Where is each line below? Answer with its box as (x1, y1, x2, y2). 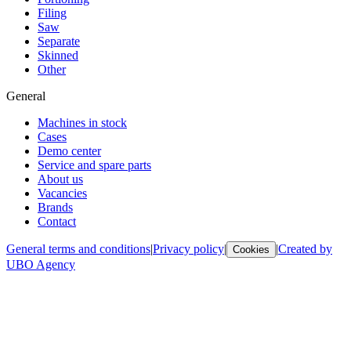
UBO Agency (6, 258, 75, 272)
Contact (38, 215, 76, 229)
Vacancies (38, 186, 87, 201)
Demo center (38, 144, 101, 158)
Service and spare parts (38, 158, 151, 172)
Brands (38, 201, 73, 215)
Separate (38, 34, 80, 49)
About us (38, 172, 83, 186)
